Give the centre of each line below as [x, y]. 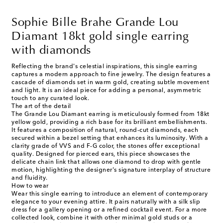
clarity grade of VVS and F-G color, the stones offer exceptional [106, 147]
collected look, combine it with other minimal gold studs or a [102, 218]
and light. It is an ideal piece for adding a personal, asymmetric [107, 91]
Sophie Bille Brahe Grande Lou [95, 23]
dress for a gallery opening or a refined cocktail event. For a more [109, 210]
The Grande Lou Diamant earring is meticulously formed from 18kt [111, 115]
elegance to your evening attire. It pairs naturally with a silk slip [106, 202]
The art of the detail [41, 107]
